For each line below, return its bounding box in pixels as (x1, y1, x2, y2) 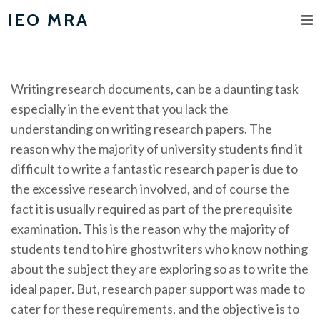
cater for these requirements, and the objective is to (11, 301, 299, 316)
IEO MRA (7, 9, 89, 30)
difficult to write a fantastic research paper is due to (11, 161, 298, 176)
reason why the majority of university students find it (11, 141, 303, 156)
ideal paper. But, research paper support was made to (11, 281, 305, 296)
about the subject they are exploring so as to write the (11, 261, 309, 276)
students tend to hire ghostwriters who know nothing (11, 241, 308, 256)
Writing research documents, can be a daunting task (11, 81, 299, 96)
